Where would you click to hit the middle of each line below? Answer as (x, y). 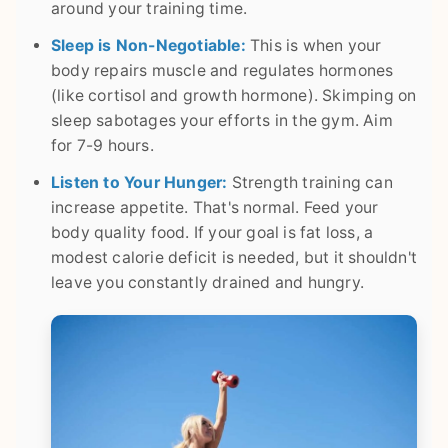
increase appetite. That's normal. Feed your (215, 207)
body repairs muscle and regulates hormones (222, 70)
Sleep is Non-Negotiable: (148, 45)
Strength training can (310, 182)
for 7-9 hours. (102, 145)
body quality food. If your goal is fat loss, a (212, 232)
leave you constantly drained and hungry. (208, 282)
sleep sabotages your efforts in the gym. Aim (222, 120)
